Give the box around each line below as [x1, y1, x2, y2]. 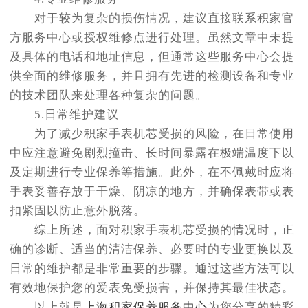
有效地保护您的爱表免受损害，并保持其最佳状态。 [10, 281, 294, 295]
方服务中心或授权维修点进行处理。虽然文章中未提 [10, 31, 294, 45]
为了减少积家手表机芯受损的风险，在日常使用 [10, 127, 294, 141]
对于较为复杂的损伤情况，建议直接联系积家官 [10, 12, 294, 25]
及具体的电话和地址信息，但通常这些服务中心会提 [10, 50, 294, 64]
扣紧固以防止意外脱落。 [10, 204, 146, 218]
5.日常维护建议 [10, 108, 119, 122]
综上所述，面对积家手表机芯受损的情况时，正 [10, 223, 294, 237]
